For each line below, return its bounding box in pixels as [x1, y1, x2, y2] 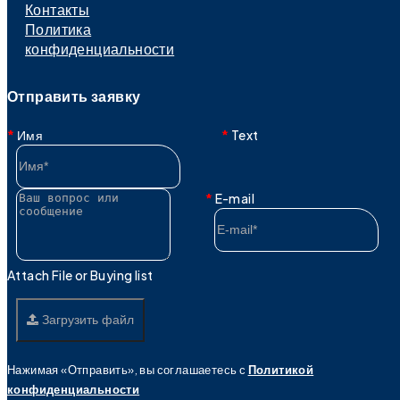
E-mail [214, 189, 254, 206]
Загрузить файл [38, 312, 134, 327]
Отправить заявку [7, 86, 141, 105]
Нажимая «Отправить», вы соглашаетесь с [7, 362, 248, 377]
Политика [25, 19, 92, 38]
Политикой [247, 362, 314, 377]
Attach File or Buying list [7, 266, 154, 283]
